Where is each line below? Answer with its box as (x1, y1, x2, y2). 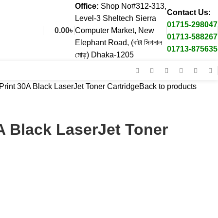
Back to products (139, 82, 197, 91)
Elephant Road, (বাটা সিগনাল (75, 38, 162, 47)
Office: (75, 2, 101, 10)
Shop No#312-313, (101, 2, 166, 10)
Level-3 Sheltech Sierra (75, 14, 156, 22)
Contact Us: (167, 8, 211, 17)
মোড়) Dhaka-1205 (75, 51, 134, 59)
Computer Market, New (75, 26, 154, 35)
